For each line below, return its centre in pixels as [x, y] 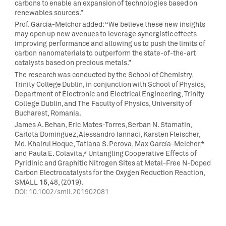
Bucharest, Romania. [48, 113]
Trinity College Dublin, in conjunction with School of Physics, [110, 84]
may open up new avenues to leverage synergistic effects [106, 34]
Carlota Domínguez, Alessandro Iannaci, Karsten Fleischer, [108, 135]
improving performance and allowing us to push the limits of [110, 44]
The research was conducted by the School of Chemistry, [104, 75]
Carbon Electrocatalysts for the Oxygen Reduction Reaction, [110, 173]
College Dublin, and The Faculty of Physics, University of [103, 103]
